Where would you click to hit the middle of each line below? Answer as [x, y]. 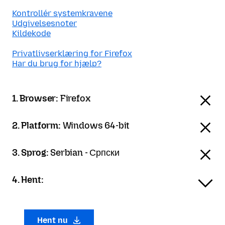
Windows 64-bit [96, 126]
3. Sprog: [31, 153]
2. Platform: [37, 126]
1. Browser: [36, 98]
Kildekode [31, 33]
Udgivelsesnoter [44, 23]
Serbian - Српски [85, 153]
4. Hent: [28, 180]
